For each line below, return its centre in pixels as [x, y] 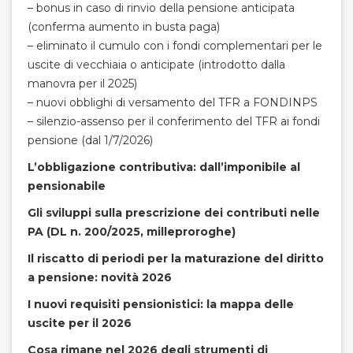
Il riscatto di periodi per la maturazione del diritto [176, 258]
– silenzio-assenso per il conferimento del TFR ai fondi [174, 121]
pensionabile [67, 186]
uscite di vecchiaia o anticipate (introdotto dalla [156, 65]
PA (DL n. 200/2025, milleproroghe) [132, 232]
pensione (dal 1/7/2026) [90, 140]
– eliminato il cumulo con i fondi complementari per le [175, 46]
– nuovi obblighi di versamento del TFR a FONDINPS [173, 102]
